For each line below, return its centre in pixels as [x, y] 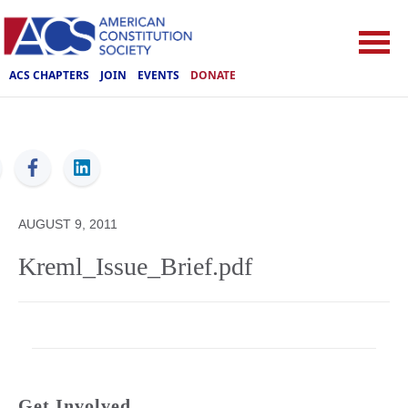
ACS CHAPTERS [49, 75]
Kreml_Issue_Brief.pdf [135, 266]
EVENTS [158, 75]
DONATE [213, 75]
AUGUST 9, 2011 [68, 224]
